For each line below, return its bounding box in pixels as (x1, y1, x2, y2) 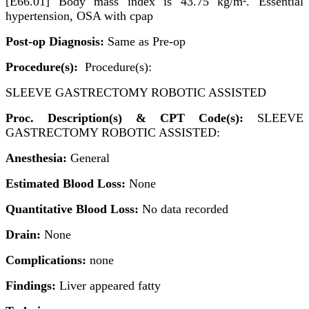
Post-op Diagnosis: (6, 34, 104, 48)
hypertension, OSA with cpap (6, 8, 153, 23)
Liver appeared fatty (56, 278, 161, 292)
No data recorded (139, 201, 235, 216)
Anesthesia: (6, 150, 67, 165)
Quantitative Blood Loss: (6, 201, 139, 216)
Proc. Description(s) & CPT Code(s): (6, 110, 257, 125)
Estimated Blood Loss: (6, 176, 126, 190)
